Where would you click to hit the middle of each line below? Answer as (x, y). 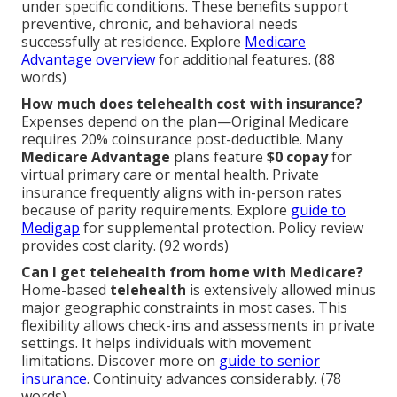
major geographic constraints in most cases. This (184, 308)
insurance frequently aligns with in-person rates (182, 193)
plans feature (218, 157)
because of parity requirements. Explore (156, 210)
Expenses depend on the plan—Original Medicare (185, 122)
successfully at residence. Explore (133, 42)
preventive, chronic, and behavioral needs (160, 24)
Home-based (66, 290)
